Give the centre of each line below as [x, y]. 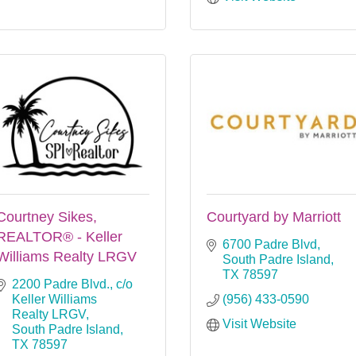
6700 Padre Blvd [270, 244]
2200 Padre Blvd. [61, 284]
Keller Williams [54, 299]
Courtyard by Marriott [274, 217]
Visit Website [259, 323]
